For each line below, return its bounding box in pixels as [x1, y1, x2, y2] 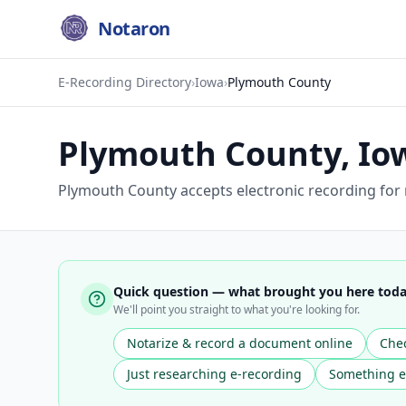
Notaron [98, 16, 170, 41]
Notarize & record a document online [127, 334, 353, 352]
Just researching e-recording [127, 365, 302, 382]
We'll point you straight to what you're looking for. [113, 302, 360, 317]
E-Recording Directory [58, 73, 191, 91]
